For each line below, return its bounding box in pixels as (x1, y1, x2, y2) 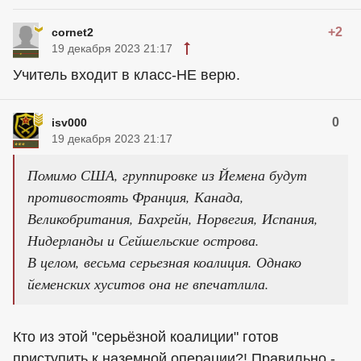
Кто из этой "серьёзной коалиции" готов (13, 329, 279, 346)
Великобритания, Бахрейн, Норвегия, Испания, (27, 209, 318, 229)
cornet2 (52, 26, 93, 39)
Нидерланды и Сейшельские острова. (27, 230, 259, 251)
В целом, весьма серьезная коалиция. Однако (27, 252, 301, 272)
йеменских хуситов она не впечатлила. (27, 274, 269, 294)
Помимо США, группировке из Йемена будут (27, 165, 307, 185)
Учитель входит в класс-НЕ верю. (13, 67, 240, 84)
